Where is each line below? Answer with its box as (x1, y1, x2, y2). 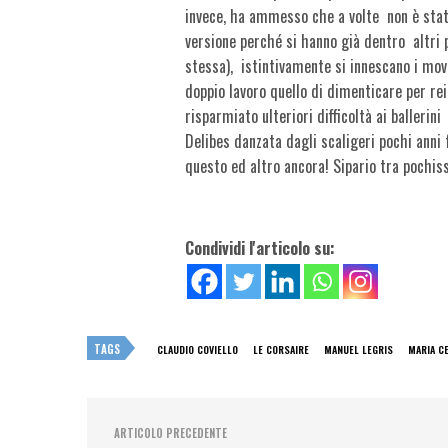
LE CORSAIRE (253, 341, 309, 357)
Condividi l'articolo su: (185, 235, 335, 260)
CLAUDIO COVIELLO (157, 341, 238, 357)
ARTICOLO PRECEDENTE (114, 424, 227, 441)
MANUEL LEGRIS (324, 341, 393, 357)
